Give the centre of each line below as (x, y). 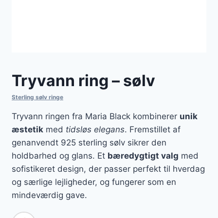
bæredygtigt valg (143, 156)
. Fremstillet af (153, 130)
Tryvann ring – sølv (83, 81)
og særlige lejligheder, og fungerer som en (94, 182)
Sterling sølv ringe (37, 97)
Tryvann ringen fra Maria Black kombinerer (96, 117)
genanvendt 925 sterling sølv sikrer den (89, 143)
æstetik (27, 130)
